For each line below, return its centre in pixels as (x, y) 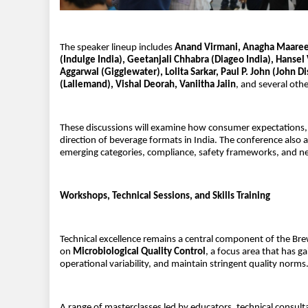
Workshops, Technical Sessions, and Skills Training (165, 197)
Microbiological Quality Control (139, 252)
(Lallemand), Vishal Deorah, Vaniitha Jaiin (148, 85)
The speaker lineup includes (117, 48)
